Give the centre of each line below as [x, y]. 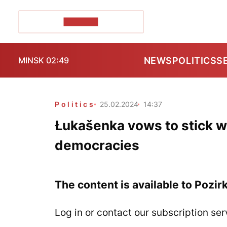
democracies [97, 145]
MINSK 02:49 [44, 60]
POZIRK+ [81, 22]
